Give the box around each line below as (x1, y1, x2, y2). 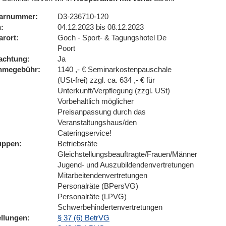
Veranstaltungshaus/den (58, 118, 137, 127)
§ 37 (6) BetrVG (58, 213, 109, 222)
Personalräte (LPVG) (58, 192, 127, 201)
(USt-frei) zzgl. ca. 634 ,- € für (58, 76, 155, 84)
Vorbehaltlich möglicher (58, 97, 134, 105)
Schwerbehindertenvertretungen (58, 203, 162, 211)
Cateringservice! (58, 129, 111, 137)
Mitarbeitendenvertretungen (58, 171, 147, 180)
